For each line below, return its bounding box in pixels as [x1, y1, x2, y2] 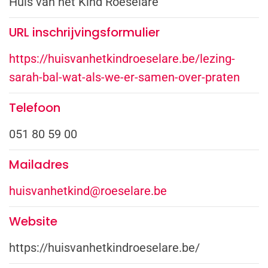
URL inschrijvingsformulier [9, 23, 160, 41]
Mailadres [9, 156, 69, 173]
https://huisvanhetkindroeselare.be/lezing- [9, 51, 235, 66]
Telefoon [9, 99, 60, 116]
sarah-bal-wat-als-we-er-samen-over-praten [9, 69, 240, 84]
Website [9, 212, 57, 230]
